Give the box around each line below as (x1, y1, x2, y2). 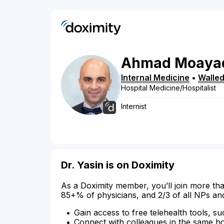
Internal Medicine (121, 72, 189, 83)
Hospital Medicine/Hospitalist (121, 83, 216, 92)
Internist (121, 102, 146, 111)
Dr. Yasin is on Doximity (61, 159, 174, 171)
